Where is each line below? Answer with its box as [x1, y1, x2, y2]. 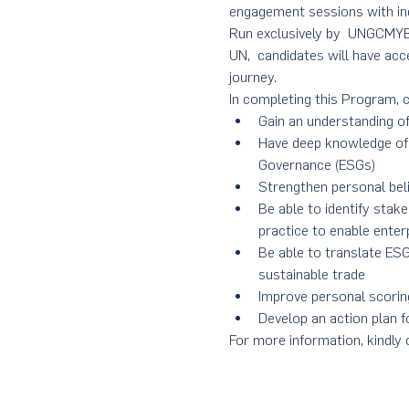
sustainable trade [257, 266, 365, 283]
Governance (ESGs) [257, 156, 375, 173]
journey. [228, 68, 277, 86]
